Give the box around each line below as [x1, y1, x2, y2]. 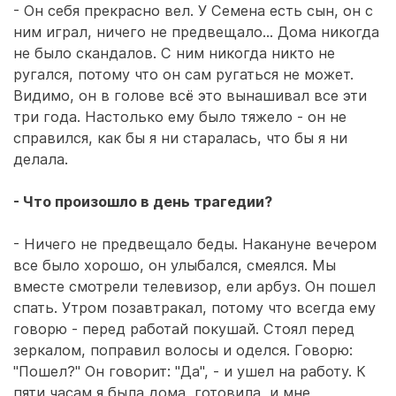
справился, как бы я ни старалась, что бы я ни [13, 129, 347, 147]
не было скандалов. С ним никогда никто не [13, 44, 335, 62]
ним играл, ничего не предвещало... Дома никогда [13, 23, 379, 41]
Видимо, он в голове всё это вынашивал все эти [13, 87, 367, 104]
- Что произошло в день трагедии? [13, 193, 272, 210]
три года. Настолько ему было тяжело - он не [13, 108, 346, 126]
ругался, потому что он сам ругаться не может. [13, 65, 354, 83]
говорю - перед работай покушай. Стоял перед [13, 320, 354, 338]
